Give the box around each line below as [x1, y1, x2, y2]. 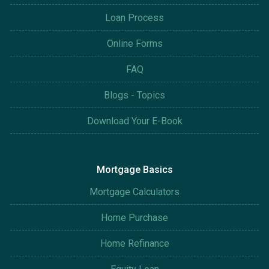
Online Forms [106, 38, 163, 50]
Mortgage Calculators [89, 186, 180, 198]
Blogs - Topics [104, 89, 165, 101]
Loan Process [105, 12, 164, 24]
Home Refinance [100, 238, 169, 250]
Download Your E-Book [86, 115, 183, 127]
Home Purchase [101, 212, 168, 224]
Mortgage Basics [96, 164, 173, 176]
